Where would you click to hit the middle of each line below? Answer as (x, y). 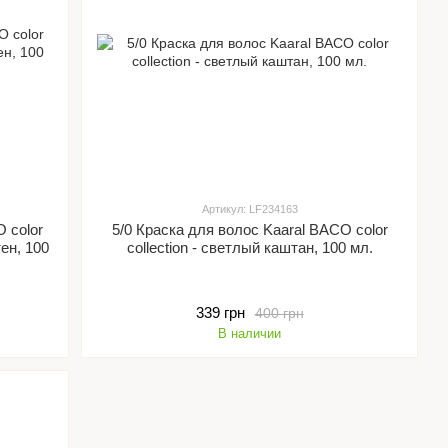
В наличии (250, 334)
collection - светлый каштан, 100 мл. (249, 248)
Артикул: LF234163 (249, 209)
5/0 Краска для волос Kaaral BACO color (249, 230)
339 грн (220, 313)
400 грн (279, 312)
